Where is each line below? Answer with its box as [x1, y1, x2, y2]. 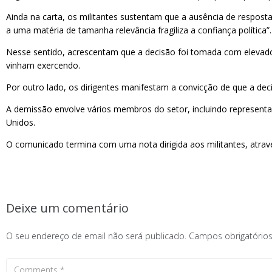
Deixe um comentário [6, 200, 129, 216]
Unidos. [6, 117, 35, 128]
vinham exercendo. [6, 59, 80, 71]
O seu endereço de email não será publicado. [6, 230, 186, 242]
